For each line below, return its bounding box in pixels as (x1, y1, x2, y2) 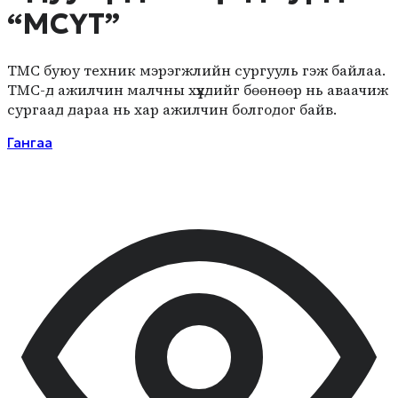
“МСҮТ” (7, 5, 120, 42)
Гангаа (7, 132, 52, 151)
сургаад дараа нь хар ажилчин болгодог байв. (7, 99, 337, 119)
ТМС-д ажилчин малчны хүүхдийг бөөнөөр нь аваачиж (7, 79, 388, 99)
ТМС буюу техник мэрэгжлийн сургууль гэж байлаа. (7, 60, 386, 80)
